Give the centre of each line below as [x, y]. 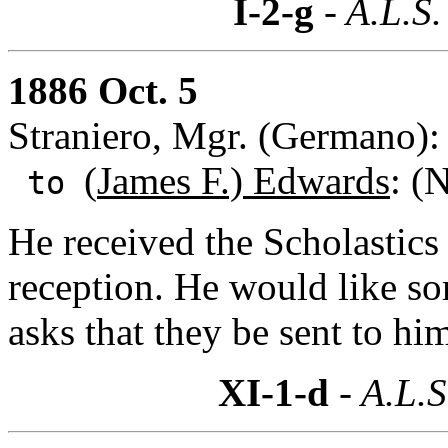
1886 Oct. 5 [103, 90]
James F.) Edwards [243, 180]
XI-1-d [273, 392]
